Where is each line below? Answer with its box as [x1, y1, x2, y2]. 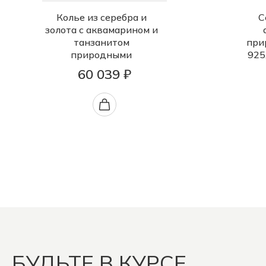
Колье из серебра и [56, 11, 147, 23]
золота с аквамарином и [45, 24, 158, 36]
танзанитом [73, 36, 129, 48]
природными [71, 49, 132, 61]
